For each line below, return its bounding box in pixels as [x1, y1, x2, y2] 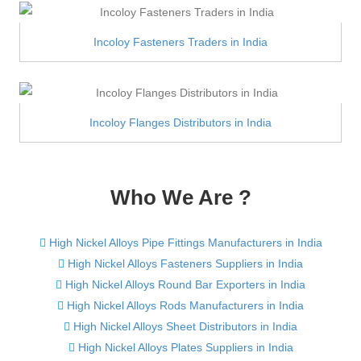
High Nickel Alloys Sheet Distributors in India [73, 319, 297, 333]
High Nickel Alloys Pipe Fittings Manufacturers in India [48, 235, 322, 249]
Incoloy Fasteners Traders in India [93, 35, 268, 48]
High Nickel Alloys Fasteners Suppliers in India [68, 256, 303, 270]
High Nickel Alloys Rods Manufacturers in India [67, 298, 304, 312]
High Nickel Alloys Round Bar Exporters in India [65, 277, 305, 291]
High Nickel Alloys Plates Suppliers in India [77, 340, 293, 354]
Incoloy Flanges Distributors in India [89, 115, 272, 129]
